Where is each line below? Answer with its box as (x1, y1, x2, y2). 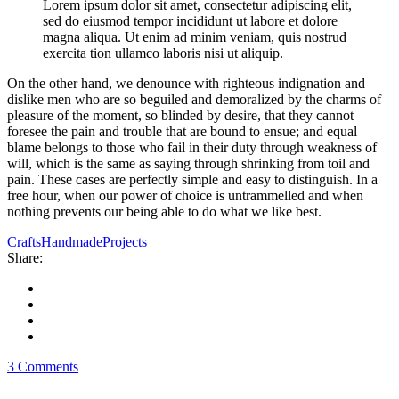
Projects (102, 234, 147, 250)
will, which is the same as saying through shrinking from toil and (7, 156, 370, 172)
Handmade (41, 234, 102, 250)
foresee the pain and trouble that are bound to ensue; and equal (7, 124, 357, 140)
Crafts (7, 234, 41, 250)
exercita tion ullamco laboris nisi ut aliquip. (43, 45, 283, 61)
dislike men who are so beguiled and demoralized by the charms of (7, 92, 381, 108)
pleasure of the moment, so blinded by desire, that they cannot (7, 108, 354, 124)
